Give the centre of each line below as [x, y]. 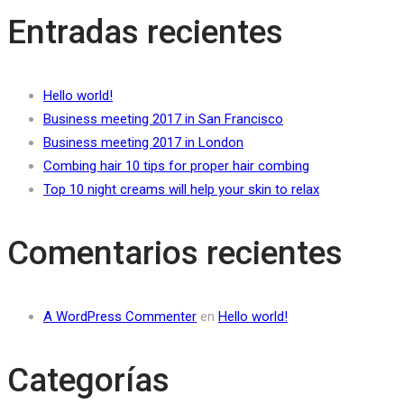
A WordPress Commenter [120, 317]
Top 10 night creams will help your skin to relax [181, 190]
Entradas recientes [145, 32]
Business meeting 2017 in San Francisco [163, 119]
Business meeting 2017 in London [143, 143]
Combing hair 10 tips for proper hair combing [176, 166]
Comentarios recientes [175, 253]
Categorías [88, 381]
